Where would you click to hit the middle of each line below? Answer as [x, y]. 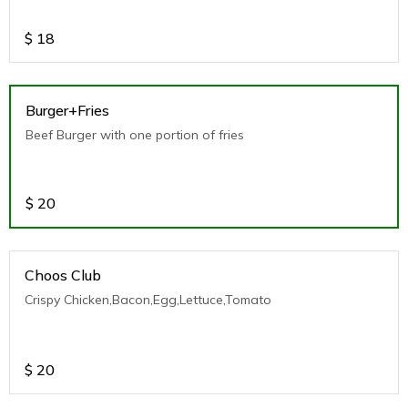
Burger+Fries [67, 110]
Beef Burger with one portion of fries [135, 135]
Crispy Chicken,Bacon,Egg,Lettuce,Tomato [148, 300]
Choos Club [63, 275]
